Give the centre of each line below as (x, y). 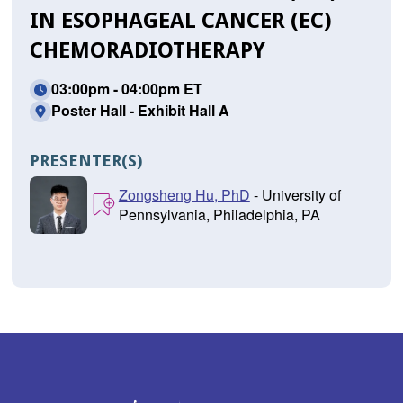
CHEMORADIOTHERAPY (147, 51)
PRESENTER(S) (85, 161)
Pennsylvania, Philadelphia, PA (219, 215)
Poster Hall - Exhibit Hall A (140, 111)
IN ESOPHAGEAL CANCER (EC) (180, 21)
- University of (295, 195)
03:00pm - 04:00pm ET (126, 89)
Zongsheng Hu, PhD (184, 195)
